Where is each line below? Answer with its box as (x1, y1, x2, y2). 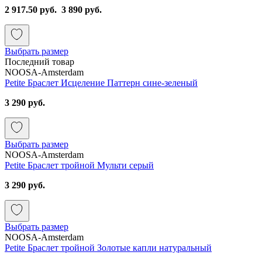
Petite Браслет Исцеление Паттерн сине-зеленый (5, 77, 198, 88)
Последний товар (5, 56, 74, 67)
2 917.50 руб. (5, 4, 59, 15)
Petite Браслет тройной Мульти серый (5, 160, 154, 170)
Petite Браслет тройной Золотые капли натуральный (5, 242, 212, 253)
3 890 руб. (61, 4, 102, 15)
